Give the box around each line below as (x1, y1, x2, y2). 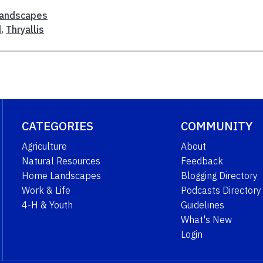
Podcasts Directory (180, 184, 261, 196)
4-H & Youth (21, 198, 73, 211)
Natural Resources (21, 154, 100, 167)
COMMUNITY (180, 117, 252, 134)
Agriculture (21, 140, 67, 152)
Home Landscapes (21, 169, 101, 181)
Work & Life (21, 184, 70, 196)
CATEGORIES (21, 117, 93, 134)
